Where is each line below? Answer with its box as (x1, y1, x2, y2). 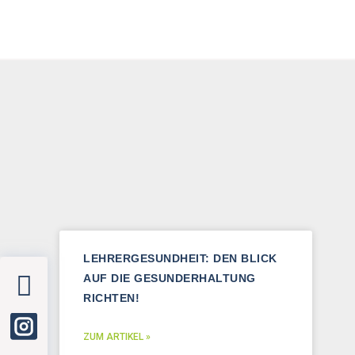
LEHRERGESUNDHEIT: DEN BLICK (83, 252, 277, 265)
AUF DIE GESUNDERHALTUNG (83, 272, 256, 284)
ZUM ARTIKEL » (83, 331, 151, 342)
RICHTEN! (83, 292, 139, 304)
